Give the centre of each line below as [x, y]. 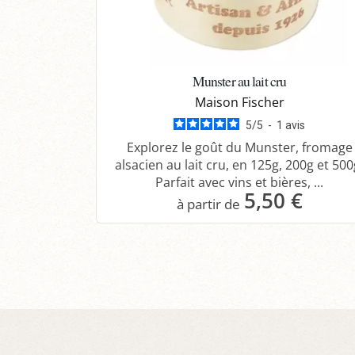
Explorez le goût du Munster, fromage [239, 148]
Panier [250, 240]
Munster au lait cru [239, 81]
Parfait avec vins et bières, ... [239, 183]
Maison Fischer [239, 103]
